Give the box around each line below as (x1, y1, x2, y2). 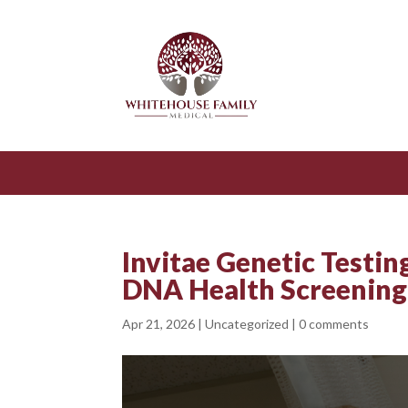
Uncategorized (205, 316, 290, 331)
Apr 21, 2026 (122, 316, 196, 331)
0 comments (299, 316, 370, 331)
